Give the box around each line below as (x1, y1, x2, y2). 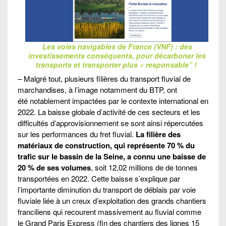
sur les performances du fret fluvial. (18, 128, 136, 139)
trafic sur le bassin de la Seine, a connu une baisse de (18, 150, 206, 162)
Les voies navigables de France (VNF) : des (42, 41, 193, 52)
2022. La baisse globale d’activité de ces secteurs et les (18, 106, 200, 117)
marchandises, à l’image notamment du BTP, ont (18, 84, 177, 95)
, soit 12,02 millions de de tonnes (91, 161, 198, 173)
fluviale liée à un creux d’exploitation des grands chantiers (18, 195, 206, 206)
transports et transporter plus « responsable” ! (35, 60, 197, 70)
